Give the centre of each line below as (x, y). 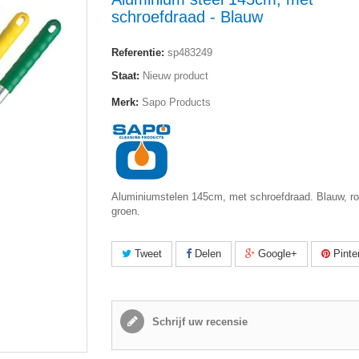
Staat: (125, 76)
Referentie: (138, 52)
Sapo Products (175, 102)
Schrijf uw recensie (198, 322)
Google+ (276, 254)
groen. (127, 211)
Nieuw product (175, 76)
